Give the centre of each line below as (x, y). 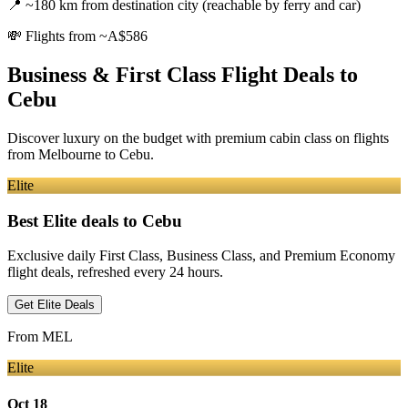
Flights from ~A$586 (87, 36)
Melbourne (70, 154)
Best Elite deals (63, 220)
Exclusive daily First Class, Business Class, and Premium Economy (201, 256)
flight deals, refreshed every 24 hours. (115, 272)
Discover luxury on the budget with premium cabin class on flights (198, 138)
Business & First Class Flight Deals (171, 75)
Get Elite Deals (55, 305)
